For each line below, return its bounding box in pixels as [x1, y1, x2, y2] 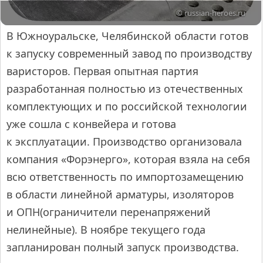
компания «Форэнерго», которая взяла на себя [6, 152, 250, 167]
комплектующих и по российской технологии [6, 99, 247, 114]
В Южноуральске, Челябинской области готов [6, 29, 248, 43]
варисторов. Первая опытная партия [6, 64, 198, 79]
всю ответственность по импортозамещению [6, 170, 244, 184]
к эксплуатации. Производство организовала [6, 134, 242, 149]
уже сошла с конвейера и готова [6, 117, 176, 131]
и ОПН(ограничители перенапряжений [6, 205, 211, 220]
